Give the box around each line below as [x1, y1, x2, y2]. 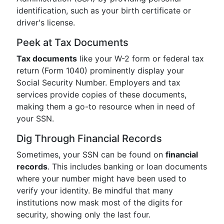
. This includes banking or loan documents [47, 161, 207, 171]
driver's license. [16, 17, 75, 27]
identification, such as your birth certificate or [16, 5, 191, 15]
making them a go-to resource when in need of [16, 101, 195, 111]
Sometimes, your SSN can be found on [16, 149, 165, 159]
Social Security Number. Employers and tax [16, 77, 180, 87]
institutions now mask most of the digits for [16, 197, 182, 207]
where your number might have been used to [16, 173, 186, 183]
